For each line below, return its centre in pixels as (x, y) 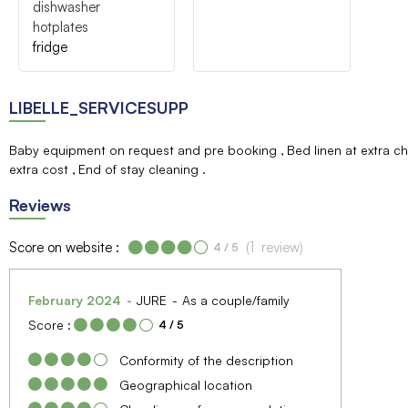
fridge (50, 46)
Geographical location (186, 384)
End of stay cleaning (138, 168)
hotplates (61, 26)
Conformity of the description (206, 360)
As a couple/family (236, 300)
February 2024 (76, 300)
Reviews (40, 204)
